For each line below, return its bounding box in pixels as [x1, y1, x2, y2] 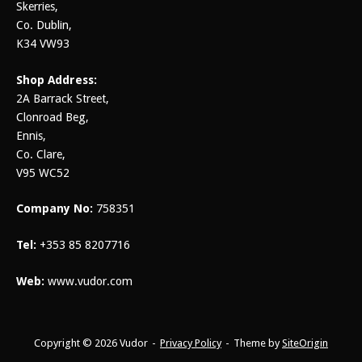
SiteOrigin [282, 337, 328, 350]
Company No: [16, 202, 96, 216]
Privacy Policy [160, 337, 221, 350]
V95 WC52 [16, 166, 69, 179]
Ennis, [16, 128, 46, 142]
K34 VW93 [16, 37, 69, 51]
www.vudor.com [44, 274, 133, 288]
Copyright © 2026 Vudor [34, 337, 148, 350]
